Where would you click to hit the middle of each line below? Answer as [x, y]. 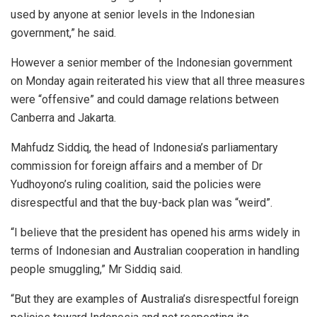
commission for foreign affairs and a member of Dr [137, 166]
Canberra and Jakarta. [63, 117]
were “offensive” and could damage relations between [145, 99]
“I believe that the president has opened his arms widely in [155, 232]
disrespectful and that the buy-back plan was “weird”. [142, 202]
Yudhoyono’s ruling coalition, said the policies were [136, 184]
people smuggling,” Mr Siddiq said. [97, 269]
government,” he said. [63, 33]
